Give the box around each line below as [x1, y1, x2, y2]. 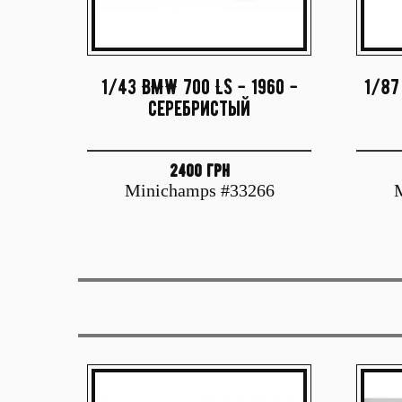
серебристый [148, 95, 250, 121]
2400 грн [169, 160, 230, 181]
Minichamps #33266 [124, 180, 275, 200]
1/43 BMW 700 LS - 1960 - [100, 74, 298, 100]
